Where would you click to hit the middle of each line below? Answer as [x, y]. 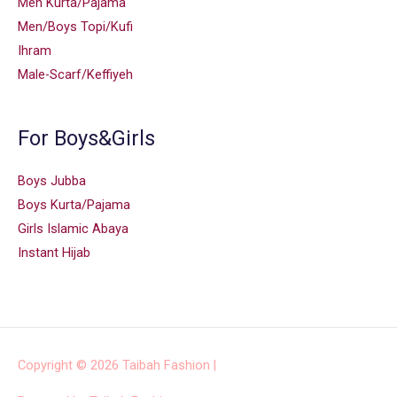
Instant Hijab [54, 252]
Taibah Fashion [166, 365]
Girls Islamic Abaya [73, 228]
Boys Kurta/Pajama [74, 204]
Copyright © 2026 [70, 365]
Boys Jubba [52, 180]
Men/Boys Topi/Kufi [75, 27]
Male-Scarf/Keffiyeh [75, 75]
